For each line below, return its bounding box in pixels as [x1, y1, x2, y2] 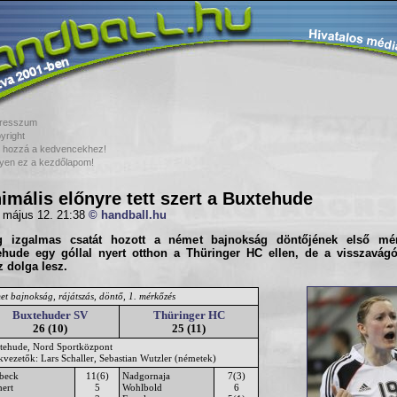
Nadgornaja [122, 370, 170, 381]
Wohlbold [122, 381, 162, 393]
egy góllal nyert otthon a [29, 247, 186, 261]
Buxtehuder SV [12, 307, 88, 322]
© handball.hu [89, 209, 167, 222]
